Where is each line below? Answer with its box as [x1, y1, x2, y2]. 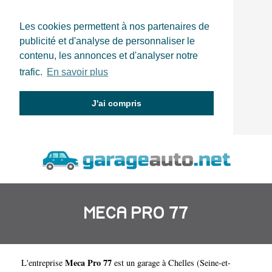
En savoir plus [47, 67, 109, 78]
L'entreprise [21, 256, 65, 268]
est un [112, 256, 137, 268]
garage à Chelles [137, 256, 194, 268]
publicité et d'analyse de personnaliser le [19, 36, 195, 46]
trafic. [19, 67, 45, 78]
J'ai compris [92, 98, 141, 109]
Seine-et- [200, 256, 231, 268]
